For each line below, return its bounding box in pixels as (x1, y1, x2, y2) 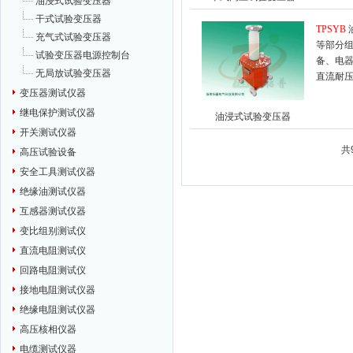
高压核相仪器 (20, 324, 76, 335)
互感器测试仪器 (20, 206, 86, 217)
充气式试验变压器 (35, 32, 111, 43)
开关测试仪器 (20, 127, 76, 138)
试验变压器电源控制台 (35, 50, 130, 61)
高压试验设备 (20, 147, 76, 158)
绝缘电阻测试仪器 (20, 304, 95, 315)
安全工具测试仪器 (20, 166, 95, 177)
